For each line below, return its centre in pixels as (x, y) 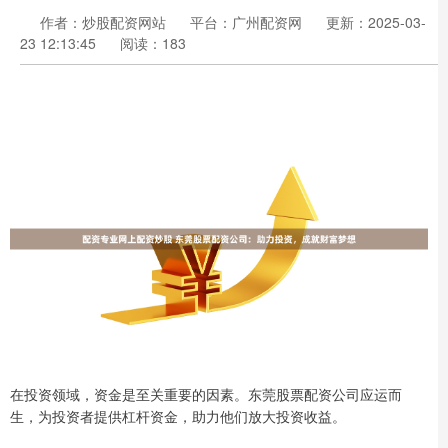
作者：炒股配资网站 (105, 22)
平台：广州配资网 (246, 22)
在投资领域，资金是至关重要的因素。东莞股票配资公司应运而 (206, 393)
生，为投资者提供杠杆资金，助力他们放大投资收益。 (178, 415)
